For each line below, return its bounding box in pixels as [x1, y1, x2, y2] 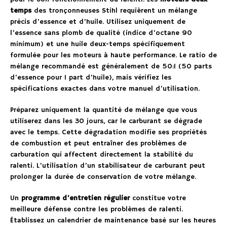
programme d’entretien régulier [21, 193, 130, 203]
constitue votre [130, 193, 186, 203]
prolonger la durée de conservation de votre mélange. [10, 172, 196, 181]
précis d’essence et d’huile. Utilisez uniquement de [10, 17, 185, 26]
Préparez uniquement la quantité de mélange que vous [10, 105, 197, 115]
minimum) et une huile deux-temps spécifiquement [10, 39, 185, 49]
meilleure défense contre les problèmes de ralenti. [10, 204, 183, 214]
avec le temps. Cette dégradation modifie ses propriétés [10, 127, 207, 137]
